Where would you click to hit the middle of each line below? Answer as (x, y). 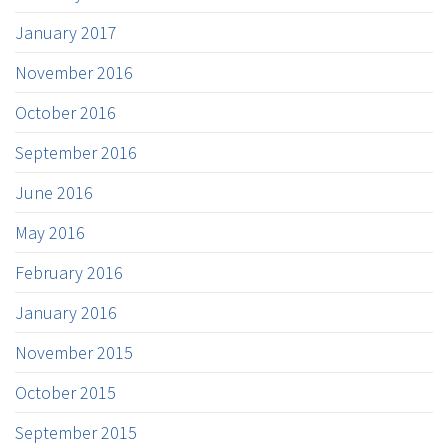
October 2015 (65, 392)
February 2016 (69, 272)
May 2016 (50, 232)
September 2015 (76, 432)
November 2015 (74, 352)
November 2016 (74, 72)
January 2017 (66, 32)
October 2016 (65, 112)
